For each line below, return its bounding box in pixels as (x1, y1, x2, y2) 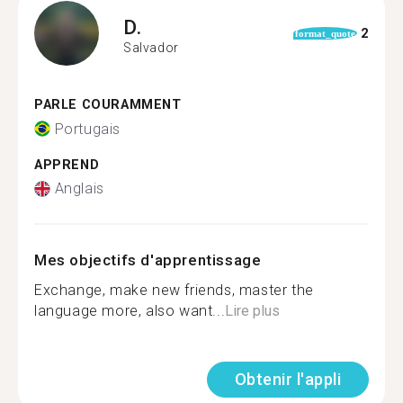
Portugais (54, 120, 121, 138)
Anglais (54, 180, 104, 197)
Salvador (123, 40, 179, 55)
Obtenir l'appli (234, 370, 341, 389)
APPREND (34, 157, 100, 173)
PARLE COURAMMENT (34, 97, 182, 112)
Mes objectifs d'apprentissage (34, 251, 262, 269)
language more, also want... (34, 302, 226, 319)
